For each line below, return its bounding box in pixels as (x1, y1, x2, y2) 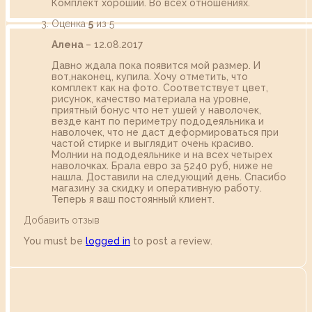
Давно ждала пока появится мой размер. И (52, 60, 260, 72)
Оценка (52, 18, 88, 30)
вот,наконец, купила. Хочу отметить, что (52, 71, 248, 83)
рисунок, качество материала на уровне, (52, 93, 251, 105)
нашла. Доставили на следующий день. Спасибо (52, 171, 286, 183)
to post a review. (130, 235, 212, 247)
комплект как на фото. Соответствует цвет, (52, 82, 268, 94)
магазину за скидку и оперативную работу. (52, 182, 262, 194)
